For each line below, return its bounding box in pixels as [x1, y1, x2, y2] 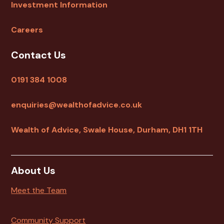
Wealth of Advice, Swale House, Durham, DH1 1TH [11, 124, 203, 135]
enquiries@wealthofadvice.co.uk [11, 99, 142, 110]
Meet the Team [11, 185, 67, 196]
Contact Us [11, 48, 66, 62]
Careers [11, 24, 43, 35]
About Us [11, 164, 56, 177]
